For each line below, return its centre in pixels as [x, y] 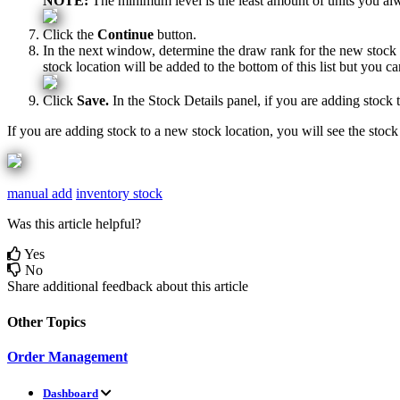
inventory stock [119, 194]
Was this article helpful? [74, 224]
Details [204, 101]
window [129, 51]
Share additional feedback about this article [128, 287]
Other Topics [46, 321]
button [175, 35]
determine [187, 51]
